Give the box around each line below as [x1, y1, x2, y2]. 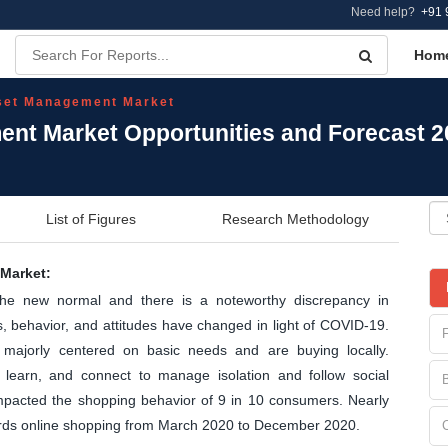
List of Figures [46, 210, 136, 227]
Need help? [351, 5, 421, 19]
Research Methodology [222, 210, 369, 227]
